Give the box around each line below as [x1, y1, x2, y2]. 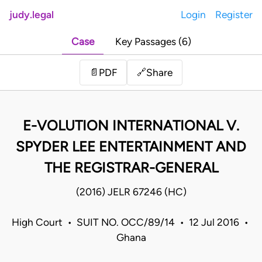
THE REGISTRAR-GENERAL [44, 159, 218, 177]
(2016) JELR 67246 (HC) [75, 186, 187, 198]
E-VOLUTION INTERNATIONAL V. [23, 117, 239, 135]
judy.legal [9, 9, 54, 20]
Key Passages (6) [115, 36, 191, 48]
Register [215, 9, 253, 20]
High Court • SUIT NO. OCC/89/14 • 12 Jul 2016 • [11, 216, 251, 229]
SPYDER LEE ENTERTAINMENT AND [16, 138, 246, 156]
